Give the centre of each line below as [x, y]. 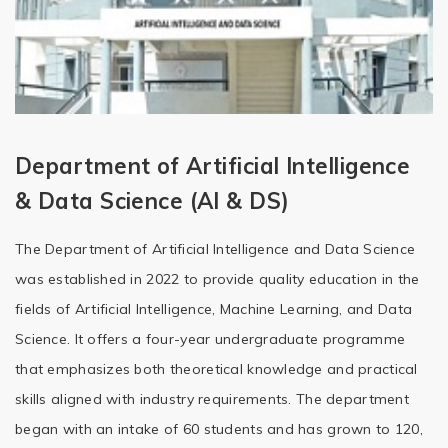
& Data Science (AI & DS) [152, 201]
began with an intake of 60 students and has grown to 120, [219, 429]
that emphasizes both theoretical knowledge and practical [216, 369]
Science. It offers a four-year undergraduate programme [210, 339]
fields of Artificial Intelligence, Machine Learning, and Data [214, 309]
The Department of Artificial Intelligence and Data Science [215, 249]
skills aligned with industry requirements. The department [212, 399]
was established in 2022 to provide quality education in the [217, 279]
